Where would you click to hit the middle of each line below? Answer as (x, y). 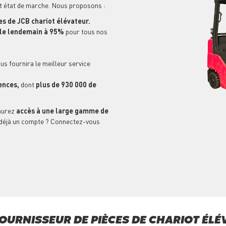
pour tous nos (87, 32)
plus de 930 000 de (66, 84)
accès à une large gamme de (62, 111)
